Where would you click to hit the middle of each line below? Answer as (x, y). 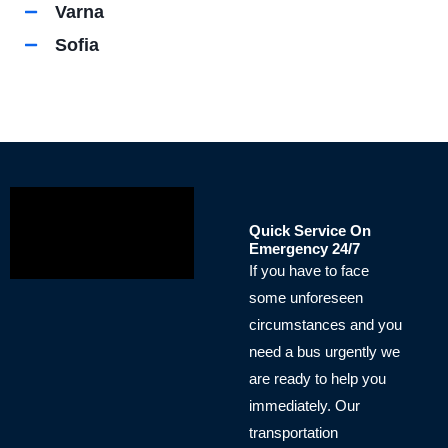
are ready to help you (318, 378)
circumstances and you (326, 324)
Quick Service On (310, 230)
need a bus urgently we (325, 351)
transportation (294, 432)
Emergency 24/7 (305, 248)
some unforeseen (306, 297)
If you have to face (309, 270)
